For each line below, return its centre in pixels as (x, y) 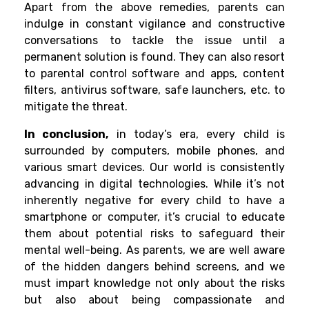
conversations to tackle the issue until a (154, 41)
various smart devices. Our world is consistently (154, 168)
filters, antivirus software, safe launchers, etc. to (154, 90)
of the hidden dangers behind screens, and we (154, 267)
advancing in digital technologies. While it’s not (154, 184)
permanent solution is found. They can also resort (154, 57)
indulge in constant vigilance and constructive (154, 24)
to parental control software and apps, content (154, 74)
